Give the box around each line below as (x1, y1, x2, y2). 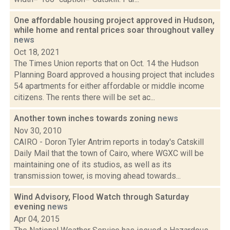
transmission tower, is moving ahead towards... (14, 171, 181, 181)
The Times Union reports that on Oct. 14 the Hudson (14, 59, 199, 68)
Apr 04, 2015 (14, 214, 60, 224)
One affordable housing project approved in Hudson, (14, 15, 215, 25)
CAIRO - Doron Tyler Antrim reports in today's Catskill (14, 137, 204, 147)
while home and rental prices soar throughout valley (14, 25, 214, 35)
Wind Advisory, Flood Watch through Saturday (14, 192, 189, 202)
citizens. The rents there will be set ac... (14, 92, 155, 102)
